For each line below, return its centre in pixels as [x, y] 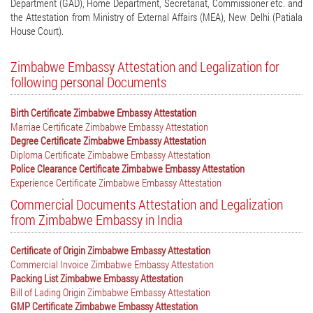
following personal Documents [88, 82]
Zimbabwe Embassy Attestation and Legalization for [145, 66]
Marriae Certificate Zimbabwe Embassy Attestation [109, 126]
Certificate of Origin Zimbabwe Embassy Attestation [110, 250]
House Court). [37, 31]
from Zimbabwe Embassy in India [96, 219]
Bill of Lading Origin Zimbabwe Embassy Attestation [110, 292]
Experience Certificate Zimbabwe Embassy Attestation [116, 182]
